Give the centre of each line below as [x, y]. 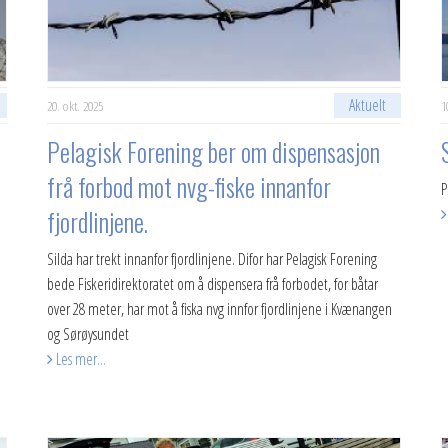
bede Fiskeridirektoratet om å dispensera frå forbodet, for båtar [213, 284]
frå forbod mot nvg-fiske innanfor [189, 186]
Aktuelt [367, 105]
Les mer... [80, 359]
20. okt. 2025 [75, 105]
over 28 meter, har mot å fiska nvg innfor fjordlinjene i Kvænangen [220, 309]
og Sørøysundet [88, 334]
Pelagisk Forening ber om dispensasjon [214, 151]
